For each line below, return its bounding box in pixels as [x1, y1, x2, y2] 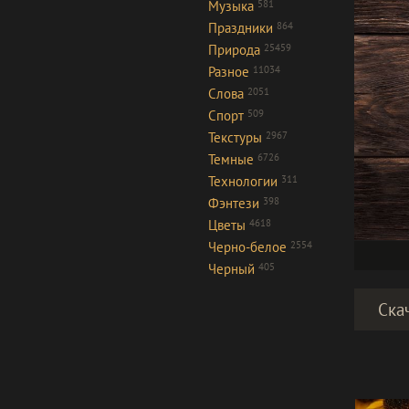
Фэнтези [208, 194, 259, 212]
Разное [208, 63, 249, 80]
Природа [208, 41, 260, 58]
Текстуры [208, 129, 262, 146]
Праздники [208, 19, 273, 37]
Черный [208, 260, 255, 278]
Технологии [208, 173, 278, 190]
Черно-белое [208, 238, 287, 256]
